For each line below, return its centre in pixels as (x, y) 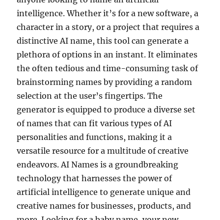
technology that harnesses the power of (95, 178)
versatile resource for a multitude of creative (103, 151)
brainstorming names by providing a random (105, 82)
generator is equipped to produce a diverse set (106, 109)
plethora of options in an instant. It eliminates (107, 54)
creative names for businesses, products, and (104, 206)
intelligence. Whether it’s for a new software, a (108, 13)
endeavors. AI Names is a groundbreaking (98, 164)
